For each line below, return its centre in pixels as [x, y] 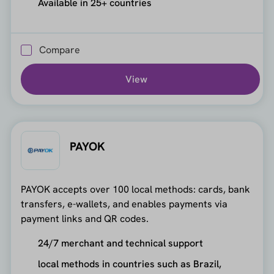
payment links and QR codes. [84, 219]
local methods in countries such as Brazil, [129, 264]
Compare [59, 50]
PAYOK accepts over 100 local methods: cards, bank [135, 190]
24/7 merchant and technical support [120, 243]
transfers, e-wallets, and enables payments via [124, 204]
